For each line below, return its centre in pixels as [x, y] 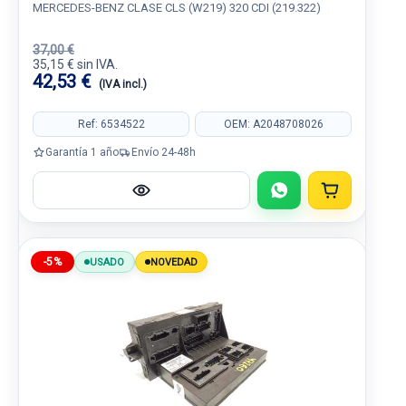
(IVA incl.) [123, 84]
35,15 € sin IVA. [75, 64]
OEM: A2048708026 [273, 124]
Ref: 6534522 [111, 124]
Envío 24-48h [164, 152]
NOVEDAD [174, 262]
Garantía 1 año [82, 152]
